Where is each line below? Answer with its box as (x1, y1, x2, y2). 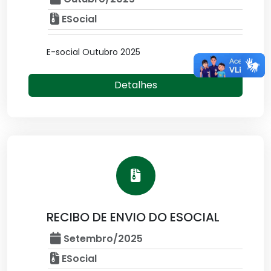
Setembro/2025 (61, 231, 143, 246)
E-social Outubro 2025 (47, 45, 140, 58)
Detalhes (114, 77, 157, 92)
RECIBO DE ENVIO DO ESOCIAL (47, 208, 220, 226)
